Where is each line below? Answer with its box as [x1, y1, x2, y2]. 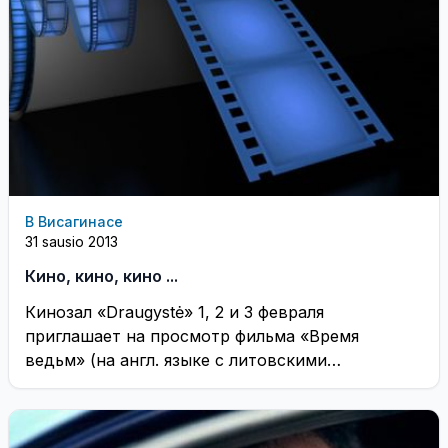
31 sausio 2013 [25, 232, 118, 250]
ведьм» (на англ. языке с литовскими [25, 349, 327, 370]
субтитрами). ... [25, 373, 148, 394]
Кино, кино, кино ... [25, 265, 178, 286]
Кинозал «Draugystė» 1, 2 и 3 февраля [25, 301, 324, 322]
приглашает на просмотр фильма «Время [25, 325, 359, 346]
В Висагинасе [25, 212, 123, 230]
